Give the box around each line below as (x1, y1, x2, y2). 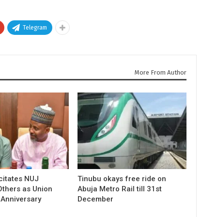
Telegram (23, 24, 47, 31)
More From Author (134, 69, 186, 77)
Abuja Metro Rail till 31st (77, 184, 162, 193)
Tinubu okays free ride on (77, 174, 166, 183)
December (77, 194, 113, 203)
